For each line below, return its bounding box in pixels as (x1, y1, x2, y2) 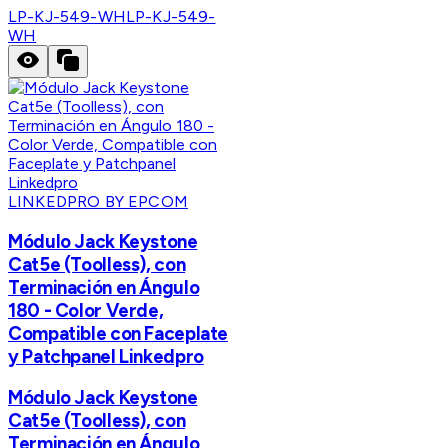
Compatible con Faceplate (8, 321, 229, 345)
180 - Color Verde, (8, 298, 164, 322)
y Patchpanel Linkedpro (8, 344, 204, 368)
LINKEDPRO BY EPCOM (8, 191, 188, 211)
